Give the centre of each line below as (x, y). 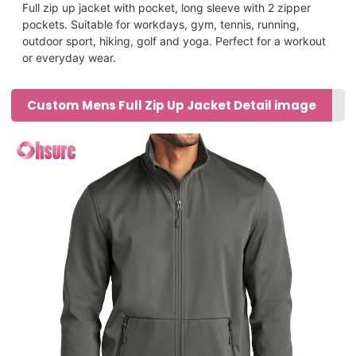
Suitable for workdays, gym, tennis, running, (186, 24)
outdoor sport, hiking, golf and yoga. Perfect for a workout (174, 41)
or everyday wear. (70, 57)
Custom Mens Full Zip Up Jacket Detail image (172, 105)
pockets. (47, 24)
